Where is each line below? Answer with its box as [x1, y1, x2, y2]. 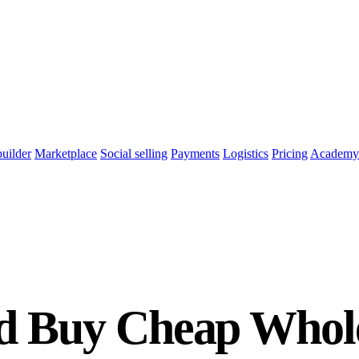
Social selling [100, 146, 167, 160]
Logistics [223, 146, 268, 160]
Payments [171, 146, 220, 160]
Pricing [272, 146, 308, 160]
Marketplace [34, 146, 97, 160]
